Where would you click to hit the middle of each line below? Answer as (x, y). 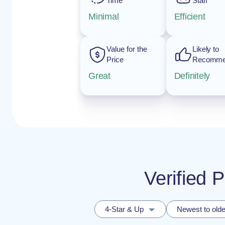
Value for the (127, 49)
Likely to (206, 49)
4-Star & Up (124, 209)
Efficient (190, 17)
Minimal (104, 17)
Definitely (192, 76)
